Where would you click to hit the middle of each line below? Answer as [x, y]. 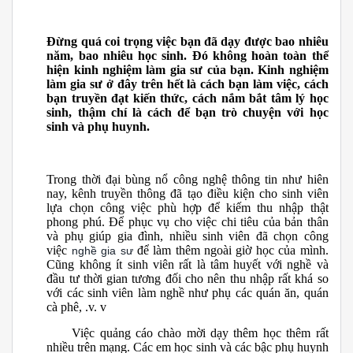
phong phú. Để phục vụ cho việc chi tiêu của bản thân [188, 221]
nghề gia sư [100, 250]
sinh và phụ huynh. [98, 127]
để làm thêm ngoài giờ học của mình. [232, 250]
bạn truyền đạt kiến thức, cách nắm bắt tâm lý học [188, 98]
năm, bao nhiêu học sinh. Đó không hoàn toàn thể [188, 56]
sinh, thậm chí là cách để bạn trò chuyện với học [188, 113]
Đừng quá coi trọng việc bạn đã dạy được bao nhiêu [188, 42]
